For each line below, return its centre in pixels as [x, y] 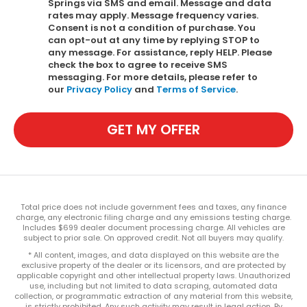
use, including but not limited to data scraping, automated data [153, 285]
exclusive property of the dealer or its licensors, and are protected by [153, 265]
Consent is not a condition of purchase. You [152, 27]
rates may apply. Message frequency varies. [153, 15]
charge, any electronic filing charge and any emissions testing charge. [153, 217]
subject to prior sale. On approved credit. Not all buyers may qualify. [153, 237]
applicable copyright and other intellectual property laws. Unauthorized [153, 275]
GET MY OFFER [153, 130]
